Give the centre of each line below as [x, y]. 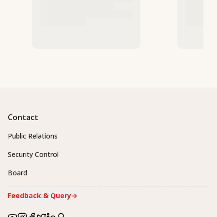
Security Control [33, 155]
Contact [23, 117]
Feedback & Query [39, 196]
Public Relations [33, 136]
